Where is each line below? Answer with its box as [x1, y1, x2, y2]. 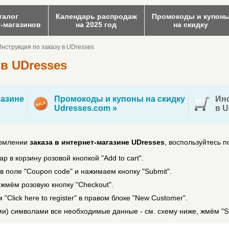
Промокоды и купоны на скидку [54, 95, 185, 103]
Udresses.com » [54, 104, 117, 112]
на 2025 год [76, 20, 117, 29]
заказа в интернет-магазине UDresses [30, 138, 165, 146]
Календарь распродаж [55, 12, 137, 20]
